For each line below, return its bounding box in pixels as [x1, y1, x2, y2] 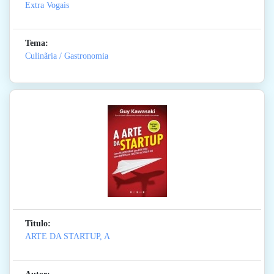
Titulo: [25, 219, 51, 229]
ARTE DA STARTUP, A [25, 232, 110, 242]
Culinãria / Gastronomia [25, 51, 108, 61]
